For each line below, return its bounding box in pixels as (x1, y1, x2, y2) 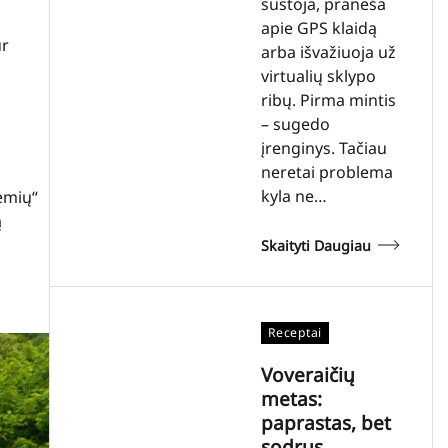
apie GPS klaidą (260, 16, 377, 39)
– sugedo (260, 112, 330, 135)
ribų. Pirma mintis (260, 88, 396, 111)
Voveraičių (260, 361, 355, 388)
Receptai (267, 323, 322, 341)
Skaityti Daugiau (260, 235, 371, 255)
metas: (260, 385, 322, 412)
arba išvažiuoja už (260, 40, 396, 63)
